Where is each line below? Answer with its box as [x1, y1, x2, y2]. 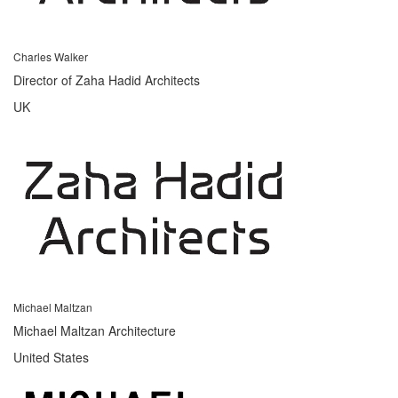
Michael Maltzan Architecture [13, 321, 176, 339]
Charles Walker [13, 48, 88, 64]
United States [13, 347, 89, 366]
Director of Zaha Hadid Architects [13, 70, 200, 89]
